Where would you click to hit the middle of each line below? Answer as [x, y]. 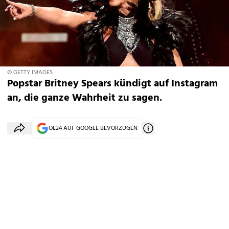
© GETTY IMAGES [30, 73]
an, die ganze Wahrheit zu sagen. [85, 98]
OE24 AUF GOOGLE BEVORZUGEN [93, 128]
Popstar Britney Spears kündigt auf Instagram [112, 84]
